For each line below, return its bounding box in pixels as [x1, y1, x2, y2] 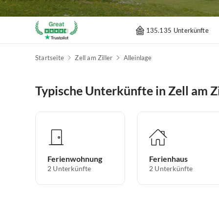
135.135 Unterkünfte [146, 26, 209, 34]
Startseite [35, 54, 64, 62]
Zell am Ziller [75, 54, 113, 62]
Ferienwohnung [47, 154, 102, 164]
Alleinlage [123, 54, 152, 62]
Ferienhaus [149, 154, 188, 164]
